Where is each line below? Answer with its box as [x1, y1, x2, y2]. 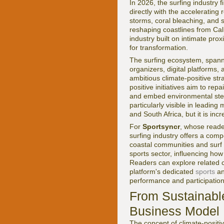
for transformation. [129, 43, 188, 52]
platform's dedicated [129, 167, 195, 176]
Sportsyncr [142, 122, 180, 131]
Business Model [129, 204, 219, 218]
